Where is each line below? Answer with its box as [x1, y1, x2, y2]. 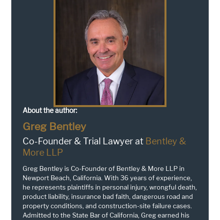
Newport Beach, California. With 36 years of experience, [23, 173, 192, 182]
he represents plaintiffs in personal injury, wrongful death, [23, 183, 197, 191]
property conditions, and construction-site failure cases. [23, 201, 192, 210]
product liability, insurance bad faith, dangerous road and [23, 192, 193, 200]
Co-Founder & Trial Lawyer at [23, 136, 145, 146]
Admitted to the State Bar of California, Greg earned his [23, 211, 190, 219]
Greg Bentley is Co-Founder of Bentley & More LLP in [23, 164, 185, 172]
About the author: [23, 106, 77, 114]
